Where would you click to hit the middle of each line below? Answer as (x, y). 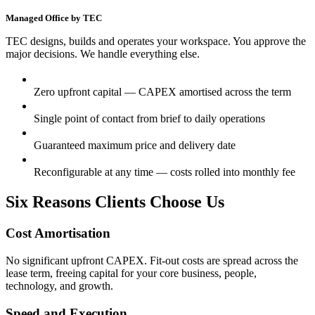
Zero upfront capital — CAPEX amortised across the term (162, 92)
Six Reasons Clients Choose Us (115, 202)
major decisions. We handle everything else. (103, 54)
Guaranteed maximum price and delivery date (135, 146)
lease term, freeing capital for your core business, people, (131, 273)
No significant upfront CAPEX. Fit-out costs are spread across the (152, 260)
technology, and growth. (59, 285)
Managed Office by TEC (54, 18)
